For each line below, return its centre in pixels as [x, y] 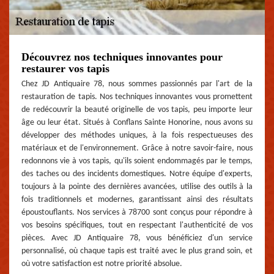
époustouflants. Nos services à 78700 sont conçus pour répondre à [137, 213]
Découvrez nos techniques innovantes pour [122, 57]
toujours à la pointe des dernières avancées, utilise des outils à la [137, 187]
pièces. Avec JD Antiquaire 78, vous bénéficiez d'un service [137, 239]
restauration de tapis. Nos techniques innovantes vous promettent [137, 97]
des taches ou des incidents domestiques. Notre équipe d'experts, [137, 174]
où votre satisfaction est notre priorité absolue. [102, 264]
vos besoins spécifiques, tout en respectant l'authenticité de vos [137, 226]
